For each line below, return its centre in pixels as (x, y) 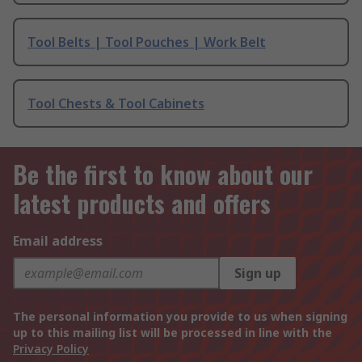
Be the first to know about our (163, 174)
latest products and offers (142, 203)
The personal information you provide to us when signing (180, 316)
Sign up (258, 273)
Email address (58, 241)
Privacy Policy (51, 349)
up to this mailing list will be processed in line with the (173, 333)
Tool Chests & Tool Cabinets (116, 103)
